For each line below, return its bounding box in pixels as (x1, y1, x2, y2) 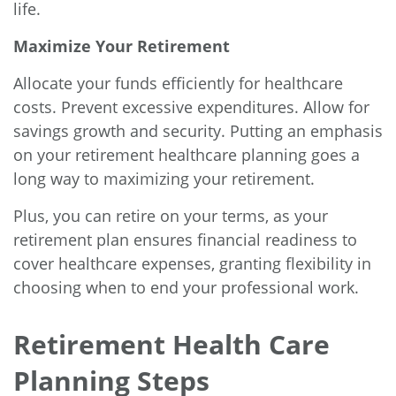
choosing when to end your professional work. (13, 277, 363, 299)
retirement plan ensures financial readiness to (13, 229, 357, 251)
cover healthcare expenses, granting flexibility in (13, 253, 371, 275)
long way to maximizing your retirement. (13, 168, 319, 190)
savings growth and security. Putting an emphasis (13, 120, 383, 142)
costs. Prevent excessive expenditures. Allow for (13, 96, 369, 118)
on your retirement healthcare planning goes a (13, 144, 360, 166)
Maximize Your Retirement (13, 35, 230, 57)
